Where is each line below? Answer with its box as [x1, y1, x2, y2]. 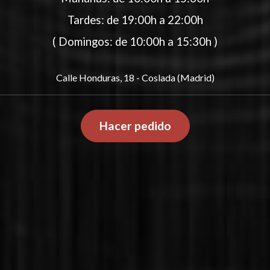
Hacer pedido [99, 119, 171, 133]
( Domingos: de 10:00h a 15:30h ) [52, 35, 218, 49]
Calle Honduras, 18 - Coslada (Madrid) [55, 72, 215, 84]
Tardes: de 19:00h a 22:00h [67, 13, 203, 27]
